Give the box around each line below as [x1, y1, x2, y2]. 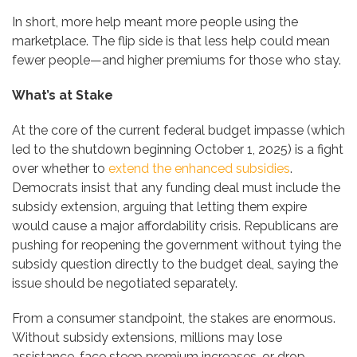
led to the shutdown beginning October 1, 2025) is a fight [12, 142, 343, 158]
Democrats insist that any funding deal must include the [12, 180, 340, 196]
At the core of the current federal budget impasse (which [12, 123, 345, 139]
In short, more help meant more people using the [12, 14, 298, 30]
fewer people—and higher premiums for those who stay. [12, 53, 341, 69]
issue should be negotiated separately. [12, 276, 237, 292]
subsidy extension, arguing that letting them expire [12, 199, 307, 215]
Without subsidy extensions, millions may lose [12, 330, 282, 346]
